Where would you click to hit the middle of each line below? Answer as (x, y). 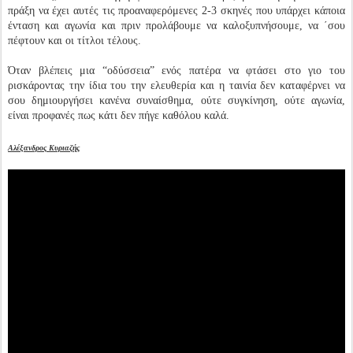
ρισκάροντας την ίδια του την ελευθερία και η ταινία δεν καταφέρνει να (176, 85)
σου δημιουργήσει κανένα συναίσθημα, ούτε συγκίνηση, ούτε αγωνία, (176, 100)
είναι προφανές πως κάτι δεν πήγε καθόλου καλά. (120, 115)
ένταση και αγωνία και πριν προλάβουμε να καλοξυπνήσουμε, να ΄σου (176, 25)
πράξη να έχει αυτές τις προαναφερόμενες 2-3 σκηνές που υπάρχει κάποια (176, 10)
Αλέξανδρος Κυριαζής (44, 147)
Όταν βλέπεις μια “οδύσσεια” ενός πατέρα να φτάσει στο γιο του (176, 70)
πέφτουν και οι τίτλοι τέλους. (76, 40)
